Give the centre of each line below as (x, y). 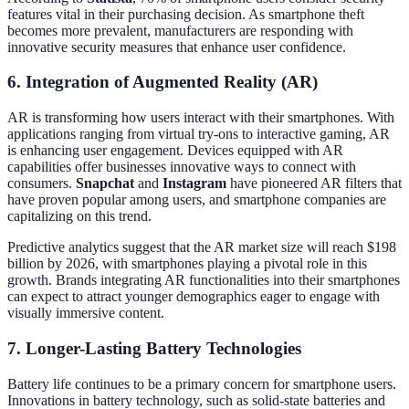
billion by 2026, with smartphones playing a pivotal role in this (187, 264)
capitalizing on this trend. (79, 216)
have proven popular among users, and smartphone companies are (197, 200)
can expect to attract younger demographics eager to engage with (194, 297)
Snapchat (105, 184)
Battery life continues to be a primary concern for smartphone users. (202, 383)
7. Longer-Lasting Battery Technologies (154, 348)
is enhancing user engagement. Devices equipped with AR (175, 151)
